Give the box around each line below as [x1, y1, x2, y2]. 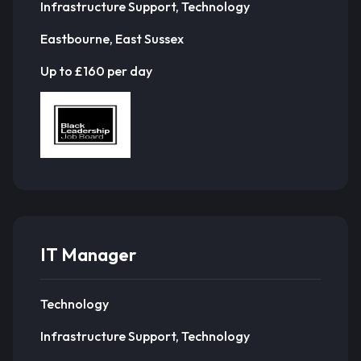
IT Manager [40, 243, 136, 266]
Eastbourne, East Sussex [40, 30, 184, 47]
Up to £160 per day [40, 62, 152, 79]
